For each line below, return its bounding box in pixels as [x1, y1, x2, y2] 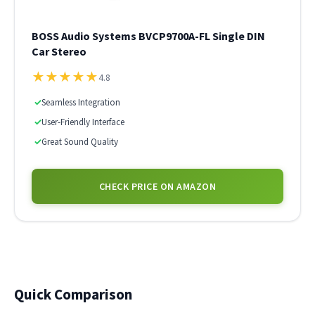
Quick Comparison [14, 285, 132, 304]
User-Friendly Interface [41, 116, 124, 128]
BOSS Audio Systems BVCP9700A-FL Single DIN [32, 29, 265, 43]
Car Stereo [32, 44, 86, 58]
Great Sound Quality [41, 136, 118, 148]
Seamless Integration [41, 96, 120, 108]
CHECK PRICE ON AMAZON [98, 180, 217, 193]
